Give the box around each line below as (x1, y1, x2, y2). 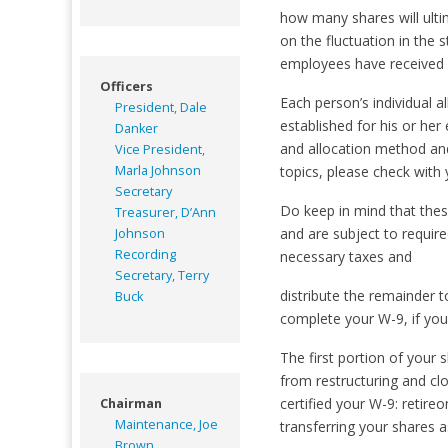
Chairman (100, 394, 162, 412)
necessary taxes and (279, 246, 412, 266)
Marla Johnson (115, 161, 201, 179)
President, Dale (115, 98, 207, 116)
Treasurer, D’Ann (115, 203, 216, 221)
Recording (115, 245, 176, 263)
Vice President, (115, 140, 205, 158)
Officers (100, 77, 153, 95)
